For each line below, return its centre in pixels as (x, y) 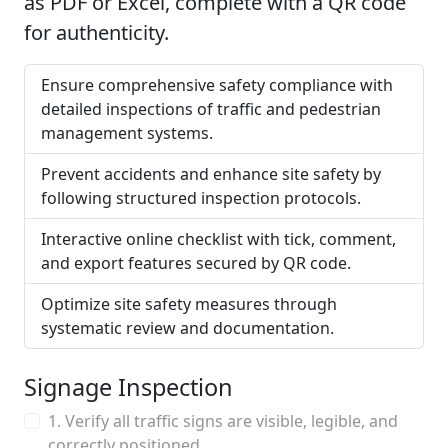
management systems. (127, 133)
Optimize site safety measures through (189, 304)
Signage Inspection (128, 387)
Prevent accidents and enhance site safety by (211, 174)
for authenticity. (96, 32)
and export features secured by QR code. (196, 263)
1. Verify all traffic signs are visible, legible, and (223, 421)
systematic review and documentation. (187, 328)
